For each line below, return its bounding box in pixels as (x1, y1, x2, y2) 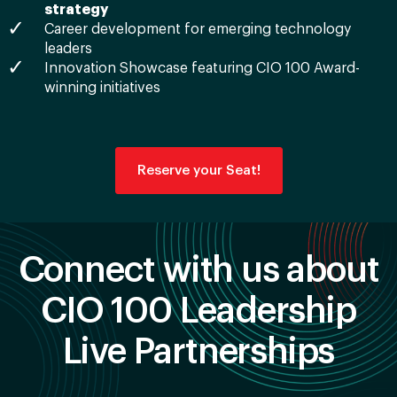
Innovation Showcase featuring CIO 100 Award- (44, 60, 360, 75)
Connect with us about (18, 253, 379, 289)
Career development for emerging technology (44, 21, 351, 36)
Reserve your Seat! (136, 163, 261, 177)
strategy (44, 2, 108, 17)
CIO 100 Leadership (41, 293, 356, 330)
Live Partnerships (62, 334, 335, 370)
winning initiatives (44, 80, 160, 95)
